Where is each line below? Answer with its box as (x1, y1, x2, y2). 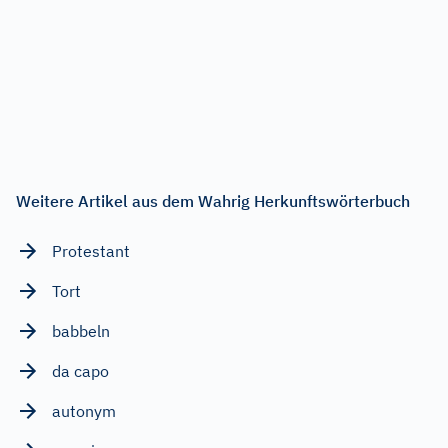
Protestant (52, 240, 130, 261)
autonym (52, 400, 116, 421)
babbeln (52, 320, 110, 341)
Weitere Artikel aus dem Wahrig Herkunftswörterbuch (16, 190, 410, 211)
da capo (52, 360, 109, 381)
